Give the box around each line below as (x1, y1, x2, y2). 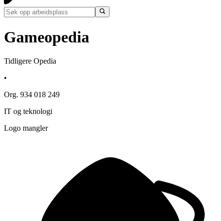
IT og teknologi (4, 107, 52, 116)
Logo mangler (4, 124, 48, 133)
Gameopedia (4, 28, 89, 46)
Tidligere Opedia (4, 57, 56, 66)
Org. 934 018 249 (4, 90, 60, 99)
